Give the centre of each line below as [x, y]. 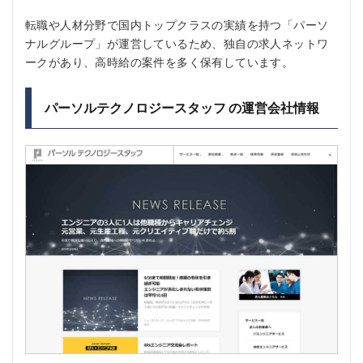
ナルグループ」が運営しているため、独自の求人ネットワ [177, 43]
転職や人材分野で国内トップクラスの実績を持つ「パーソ [177, 25]
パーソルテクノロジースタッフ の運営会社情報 [182, 107]
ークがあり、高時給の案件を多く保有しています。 [160, 62]
